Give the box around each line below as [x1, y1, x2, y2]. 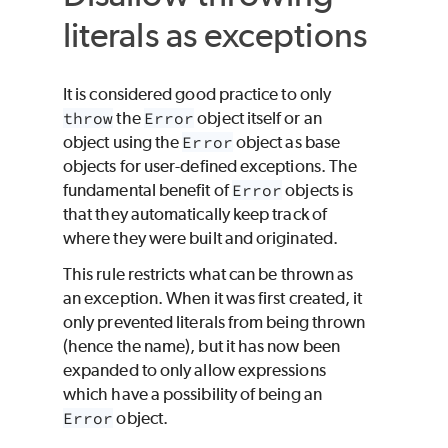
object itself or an [194, 107, 322, 128]
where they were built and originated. [63, 227, 338, 248]
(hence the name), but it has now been [63, 335, 340, 356]
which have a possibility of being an [63, 383, 322, 404]
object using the [63, 131, 183, 152]
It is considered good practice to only [63, 83, 332, 104]
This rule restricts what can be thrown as [63, 263, 354, 284]
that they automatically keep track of [63, 203, 327, 224]
